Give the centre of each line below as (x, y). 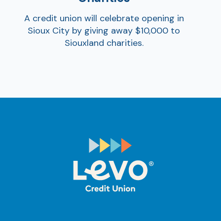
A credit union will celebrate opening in (104, 18)
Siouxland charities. (104, 43)
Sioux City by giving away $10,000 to (104, 30)
